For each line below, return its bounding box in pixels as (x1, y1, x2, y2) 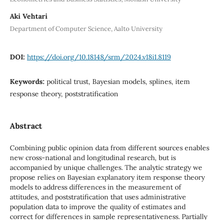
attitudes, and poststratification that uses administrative (9, 192, 186, 202)
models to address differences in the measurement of (9, 183, 181, 192)
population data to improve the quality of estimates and (9, 202, 186, 212)
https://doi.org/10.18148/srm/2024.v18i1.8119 (27, 53, 171, 62)
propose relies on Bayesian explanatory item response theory (9, 173, 205, 182)
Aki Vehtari (9, 12, 48, 21)
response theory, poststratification (9, 89, 118, 99)
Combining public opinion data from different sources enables (9, 143, 209, 153)
